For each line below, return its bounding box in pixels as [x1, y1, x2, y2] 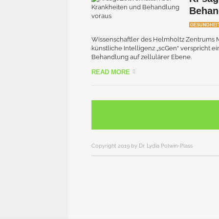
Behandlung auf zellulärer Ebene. [91, 53, 192, 61]
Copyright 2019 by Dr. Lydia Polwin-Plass [91, 143, 193, 149]
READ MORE [91, 68, 130, 76]
